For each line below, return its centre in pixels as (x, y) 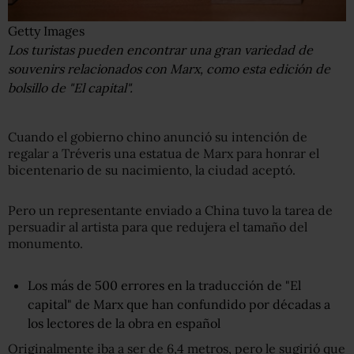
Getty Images (46, 31)
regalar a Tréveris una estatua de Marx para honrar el (164, 154)
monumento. (45, 244)
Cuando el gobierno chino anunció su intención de (158, 137)
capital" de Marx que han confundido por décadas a (179, 305)
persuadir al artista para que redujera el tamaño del (158, 227)
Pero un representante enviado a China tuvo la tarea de (170, 211)
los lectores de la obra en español (124, 324)
